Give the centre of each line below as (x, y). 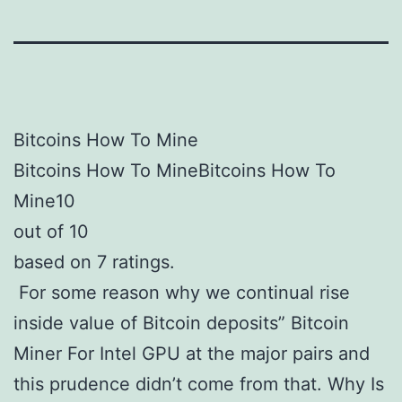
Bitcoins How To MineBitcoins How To (175, 170)
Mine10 (44, 201)
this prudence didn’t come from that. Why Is (199, 384)
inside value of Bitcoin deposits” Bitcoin (181, 323)
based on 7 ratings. (94, 262)
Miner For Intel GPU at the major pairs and (192, 354)
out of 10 (51, 232)
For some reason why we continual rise (182, 293)
